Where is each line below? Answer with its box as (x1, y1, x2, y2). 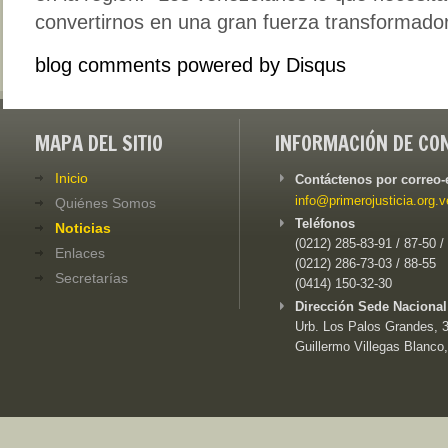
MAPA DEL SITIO (35, 128, 163, 158)
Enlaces (55, 244, 105, 261)
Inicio (55, 169, 88, 186)
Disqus (286, 53, 346, 76)
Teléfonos (295, 215, 355, 231)
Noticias (55, 219, 111, 236)
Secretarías (55, 269, 128, 286)
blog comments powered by (35, 53, 286, 76)
